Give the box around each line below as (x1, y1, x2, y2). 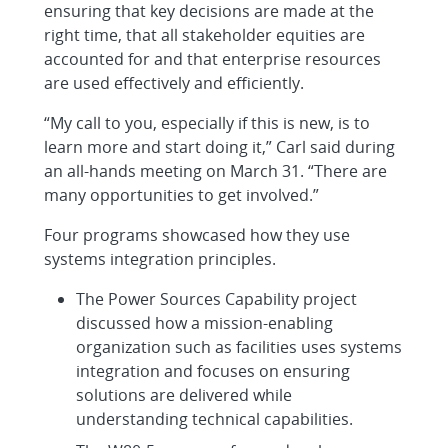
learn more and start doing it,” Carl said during (44, 135, 395, 158)
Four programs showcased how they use (44, 223, 350, 246)
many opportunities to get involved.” (44, 183, 319, 206)
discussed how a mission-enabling (76, 311, 333, 334)
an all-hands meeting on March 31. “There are (44, 159, 387, 182)
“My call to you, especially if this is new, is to (44, 111, 370, 134)
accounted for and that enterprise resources (44, 47, 381, 70)
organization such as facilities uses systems (76, 335, 402, 358)
